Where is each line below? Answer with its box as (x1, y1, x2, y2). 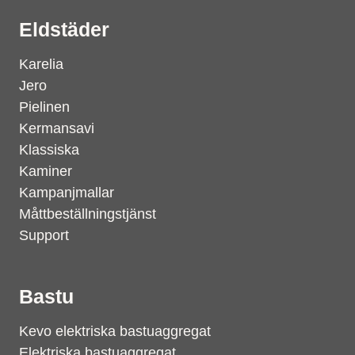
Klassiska (19, 142, 79, 158)
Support (19, 227, 69, 243)
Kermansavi (19, 120, 94, 136)
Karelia (19, 56, 63, 72)
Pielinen (19, 99, 70, 115)
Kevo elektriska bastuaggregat (19, 323, 211, 339)
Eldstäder (19, 18, 109, 40)
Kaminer (19, 163, 72, 179)
